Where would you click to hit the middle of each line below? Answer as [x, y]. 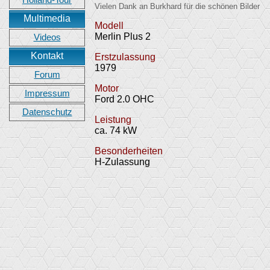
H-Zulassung [122, 162]
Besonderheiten [129, 151]
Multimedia [47, 18]
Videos [47, 37]
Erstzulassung [125, 57]
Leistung [113, 120]
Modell [109, 26]
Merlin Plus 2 [123, 37]
